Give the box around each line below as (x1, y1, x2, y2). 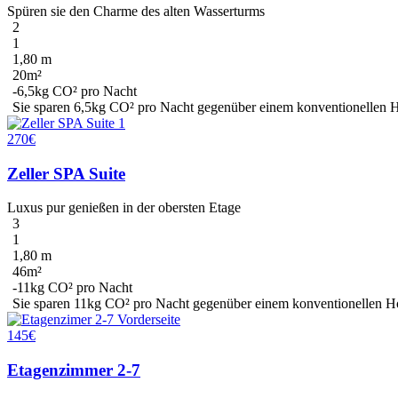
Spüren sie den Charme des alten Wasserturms (7, 3, 265, 19)
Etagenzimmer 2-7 (7, 361, 140, 380)
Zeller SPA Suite (7, 163, 125, 183)
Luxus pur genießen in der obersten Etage (7, 200, 241, 216)
